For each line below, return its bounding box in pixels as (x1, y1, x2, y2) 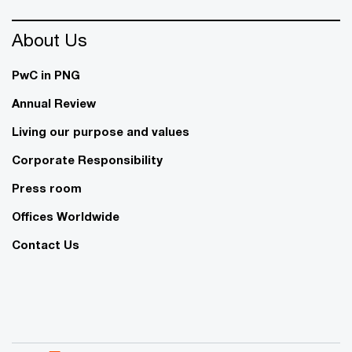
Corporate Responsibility (12, 152, 163, 167)
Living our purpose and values (12, 123, 189, 138)
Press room (12, 180, 82, 195)
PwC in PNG (12, 67, 80, 82)
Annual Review (12, 95, 96, 110)
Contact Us (12, 236, 79, 251)
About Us (12, 28, 87, 50)
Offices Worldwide (12, 208, 119, 223)
